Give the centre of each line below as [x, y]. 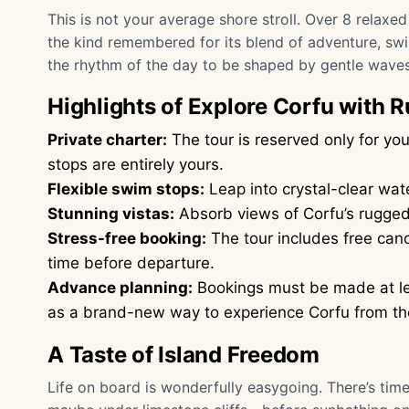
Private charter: [107, 140]
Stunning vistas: [111, 214]
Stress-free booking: [127, 238]
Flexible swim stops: [126, 189]
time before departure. [131, 263]
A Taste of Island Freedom [184, 355]
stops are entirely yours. [136, 164]
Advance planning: [120, 288]
